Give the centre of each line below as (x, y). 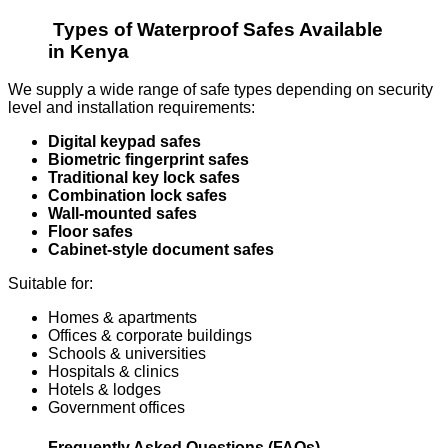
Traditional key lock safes (144, 178)
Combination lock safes (137, 196)
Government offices (116, 408)
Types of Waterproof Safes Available (218, 29)
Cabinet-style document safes (161, 250)
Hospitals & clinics (113, 372)
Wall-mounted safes (122, 214)
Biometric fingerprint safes (148, 160)
